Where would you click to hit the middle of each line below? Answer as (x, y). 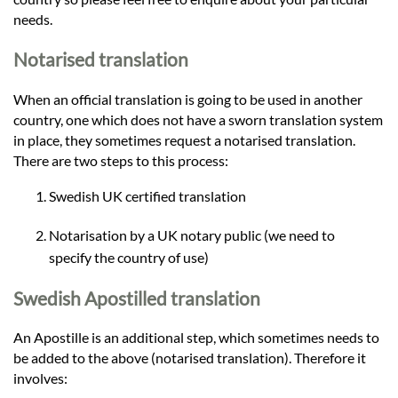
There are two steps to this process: (121, 160)
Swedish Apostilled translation (137, 298)
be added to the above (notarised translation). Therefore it (190, 358)
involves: (40, 378)
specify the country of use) (129, 257)
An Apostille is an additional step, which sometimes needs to (196, 338)
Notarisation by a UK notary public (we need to (192, 235)
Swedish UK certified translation (147, 195)
